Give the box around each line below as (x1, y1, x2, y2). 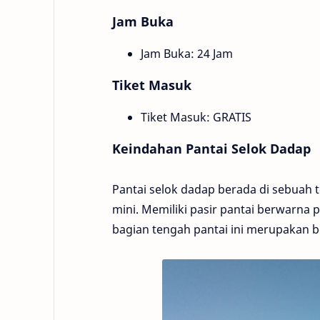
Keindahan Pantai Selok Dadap (112, 139, 311, 157)
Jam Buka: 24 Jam (141, 45, 233, 61)
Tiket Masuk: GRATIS (141, 109, 251, 125)
